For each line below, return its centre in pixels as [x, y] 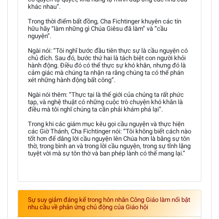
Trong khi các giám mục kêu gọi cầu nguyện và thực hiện [106, 124]
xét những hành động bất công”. [72, 80]
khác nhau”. [44, 6]
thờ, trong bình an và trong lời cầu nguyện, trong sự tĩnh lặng [109, 146]
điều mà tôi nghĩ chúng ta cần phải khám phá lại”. [95, 109]
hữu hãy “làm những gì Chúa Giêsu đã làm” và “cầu [98, 28]
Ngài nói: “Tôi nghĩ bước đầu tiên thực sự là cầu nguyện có [108, 50]
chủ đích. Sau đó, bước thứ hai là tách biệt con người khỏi [107, 58]
